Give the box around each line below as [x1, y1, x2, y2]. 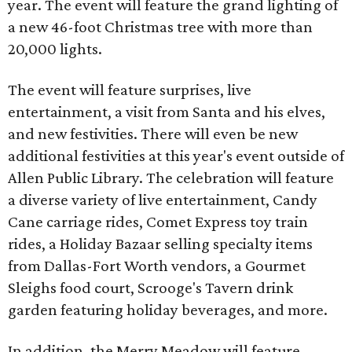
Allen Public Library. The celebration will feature [8, 168, 334, 187]
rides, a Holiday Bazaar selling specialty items [8, 234, 313, 253]
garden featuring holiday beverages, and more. [8, 300, 328, 319]
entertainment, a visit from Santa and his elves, [8, 102, 325, 121]
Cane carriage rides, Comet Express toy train [8, 212, 308, 231]
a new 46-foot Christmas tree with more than [8, 17, 313, 36]
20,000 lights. [8, 39, 102, 58]
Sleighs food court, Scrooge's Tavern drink [8, 278, 293, 297]
